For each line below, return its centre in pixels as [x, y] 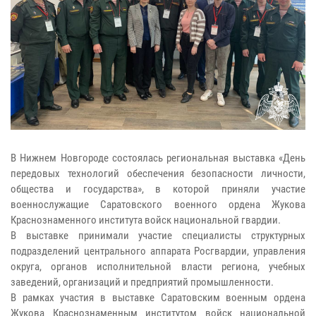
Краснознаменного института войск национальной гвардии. [146, 220]
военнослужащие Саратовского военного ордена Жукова [158, 205]
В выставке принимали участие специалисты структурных [158, 236]
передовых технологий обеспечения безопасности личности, [158, 174]
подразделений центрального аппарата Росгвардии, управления [158, 251]
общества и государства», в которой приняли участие [158, 189]
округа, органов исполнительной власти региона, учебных [158, 267]
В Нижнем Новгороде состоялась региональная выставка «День [158, 158]
